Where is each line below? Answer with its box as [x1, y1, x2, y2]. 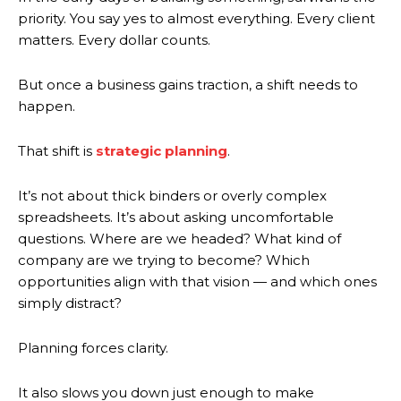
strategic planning [96, 141, 227, 159]
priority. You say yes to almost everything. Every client [18, 9, 375, 27]
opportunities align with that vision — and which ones [18, 272, 377, 290]
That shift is [18, 141, 96, 159]
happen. [18, 97, 75, 115]
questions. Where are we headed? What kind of [18, 229, 341, 247]
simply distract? [18, 294, 122, 311]
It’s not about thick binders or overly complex [18, 186, 327, 204]
